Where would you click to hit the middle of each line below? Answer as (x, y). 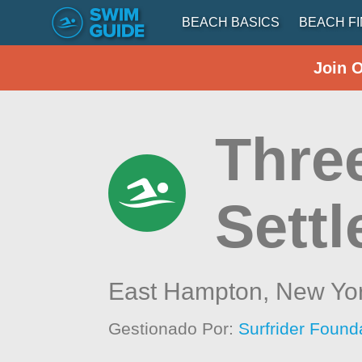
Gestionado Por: (174, 328)
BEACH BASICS (231, 22)
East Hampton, (192, 291)
